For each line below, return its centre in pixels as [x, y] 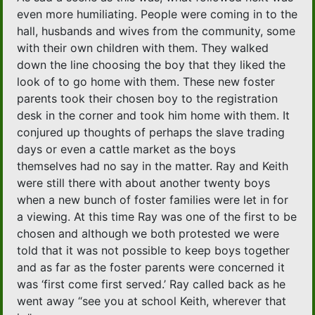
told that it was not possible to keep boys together [154, 251]
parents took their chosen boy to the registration [148, 99]
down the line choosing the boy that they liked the [152, 65]
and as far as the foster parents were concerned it [151, 268]
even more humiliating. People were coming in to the [157, 14]
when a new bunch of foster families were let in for [153, 200]
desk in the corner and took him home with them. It [154, 116]
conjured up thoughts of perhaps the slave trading [151, 133]
